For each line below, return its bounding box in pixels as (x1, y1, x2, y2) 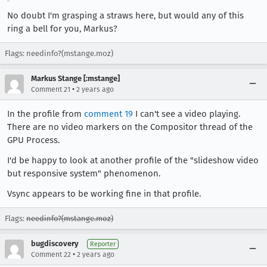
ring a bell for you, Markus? (7, 23, 117, 35)
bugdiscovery (31, 239, 79, 249)
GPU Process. (7, 135, 60, 146)
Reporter (90, 240, 116, 249)
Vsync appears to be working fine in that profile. (7, 188, 201, 200)
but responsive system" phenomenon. (7, 168, 160, 179)
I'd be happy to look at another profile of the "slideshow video (7, 155, 259, 166)
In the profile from (7, 108, 84, 120)
